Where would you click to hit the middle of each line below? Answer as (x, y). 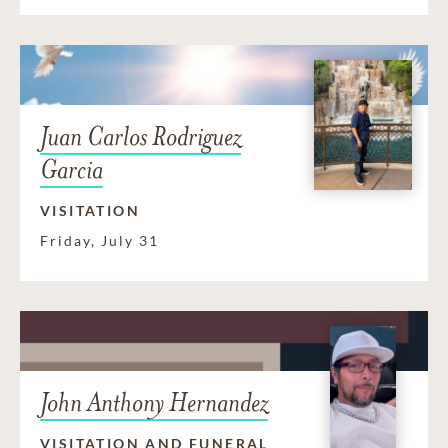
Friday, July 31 (99, 241)
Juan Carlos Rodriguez (140, 137)
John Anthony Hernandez (154, 403)
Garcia (71, 170)
